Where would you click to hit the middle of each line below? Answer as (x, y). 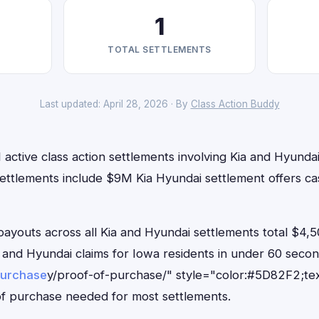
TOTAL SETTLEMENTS (159, 49)
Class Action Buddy (235, 104)
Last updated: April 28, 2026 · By (115, 104)
